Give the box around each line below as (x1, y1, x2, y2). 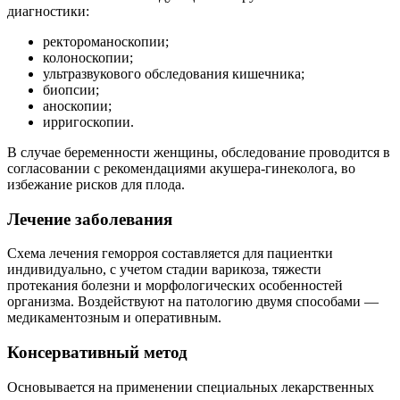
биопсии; (43, 81, 99, 97)
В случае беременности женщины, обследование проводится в (7, 144, 390, 160)
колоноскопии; (43, 49, 133, 65)
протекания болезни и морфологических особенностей (7, 278, 343, 294)
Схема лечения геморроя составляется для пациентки (7, 246, 333, 262)
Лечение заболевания (7, 209, 172, 229)
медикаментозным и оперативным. (7, 310, 221, 326)
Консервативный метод (7, 343, 187, 362)
